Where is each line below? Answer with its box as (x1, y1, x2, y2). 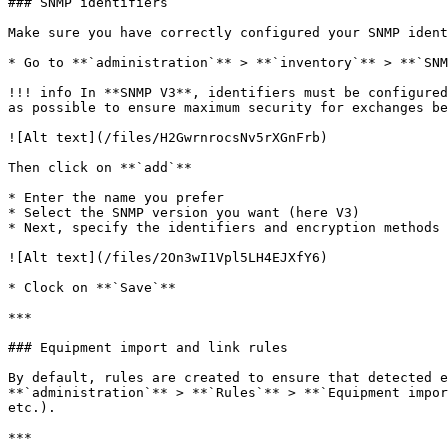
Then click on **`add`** (8, 160, 192, 175)
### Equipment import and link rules (8, 340, 288, 355)
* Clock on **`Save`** (8, 280, 176, 295)
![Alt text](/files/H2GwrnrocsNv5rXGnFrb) (8, 130, 328, 145)
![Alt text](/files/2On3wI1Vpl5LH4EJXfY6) (8, 250, 328, 265)
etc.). (8, 400, 56, 415)
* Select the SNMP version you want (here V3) (8, 205, 360, 220)
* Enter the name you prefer (8, 190, 224, 205)
